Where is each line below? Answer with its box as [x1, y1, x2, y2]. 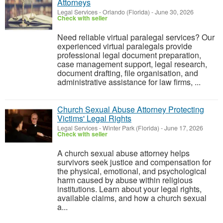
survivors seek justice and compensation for [57, 156, 211, 168]
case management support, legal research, [57, 58, 207, 70]
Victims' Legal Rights [57, 112, 131, 124]
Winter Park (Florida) [103, 123, 159, 132]
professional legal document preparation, [57, 49, 201, 61]
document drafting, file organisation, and [57, 67, 198, 79]
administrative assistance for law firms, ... [57, 76, 201, 88]
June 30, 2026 [153, 7, 194, 16]
